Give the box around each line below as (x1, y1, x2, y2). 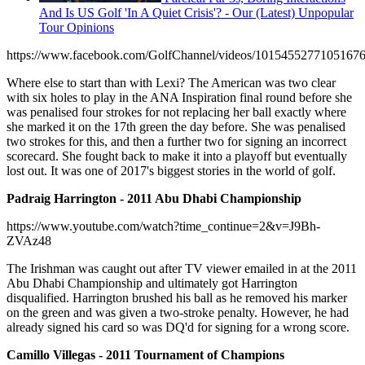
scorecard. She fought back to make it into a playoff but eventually (7, 149, 347, 164)
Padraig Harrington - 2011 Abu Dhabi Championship (7, 191, 301, 206)
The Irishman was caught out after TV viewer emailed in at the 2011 (7, 262, 357, 276)
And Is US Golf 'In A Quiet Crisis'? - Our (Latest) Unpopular (39, 6, 354, 20)
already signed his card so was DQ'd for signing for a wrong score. (7, 320, 350, 335)
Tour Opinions (39, 20, 114, 35)
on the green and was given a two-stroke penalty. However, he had (7, 306, 349, 320)
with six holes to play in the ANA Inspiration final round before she (7, 90, 352, 105)
